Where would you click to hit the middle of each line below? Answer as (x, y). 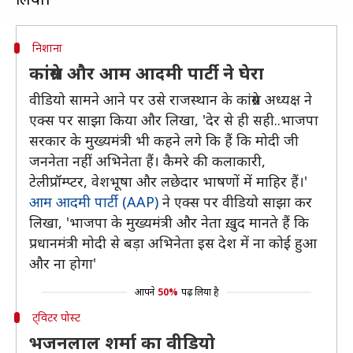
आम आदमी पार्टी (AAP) (94, 202)
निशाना (47, 48)
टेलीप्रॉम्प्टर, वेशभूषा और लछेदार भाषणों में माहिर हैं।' (168, 181)
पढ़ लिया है (200, 292)
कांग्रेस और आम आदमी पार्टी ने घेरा (147, 72)
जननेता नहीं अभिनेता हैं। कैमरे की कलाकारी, (147, 161)
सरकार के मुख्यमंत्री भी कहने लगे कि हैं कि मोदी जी (164, 140)
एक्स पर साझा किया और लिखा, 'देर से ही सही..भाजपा (174, 120)
